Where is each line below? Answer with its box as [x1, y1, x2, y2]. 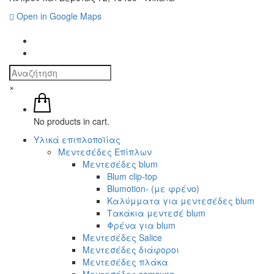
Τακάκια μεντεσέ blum [107, 207, 206, 220]
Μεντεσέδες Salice [83, 231, 162, 244]
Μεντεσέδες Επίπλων [58, 146, 152, 158]
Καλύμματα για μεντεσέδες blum [107, 194, 254, 207]
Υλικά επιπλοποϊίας [34, 133, 120, 146]
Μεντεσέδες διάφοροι [83, 243, 179, 256]
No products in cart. [34, 115, 109, 128]
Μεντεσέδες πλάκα [83, 256, 168, 268]
